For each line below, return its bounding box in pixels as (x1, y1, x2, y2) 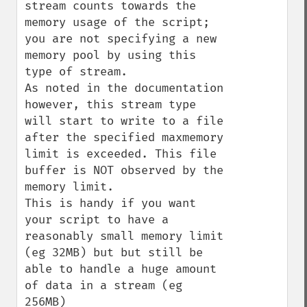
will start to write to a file (25, 114, 223, 128)
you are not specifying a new (25, 32, 217, 46)
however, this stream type (25, 97, 196, 112)
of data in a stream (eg (25, 278, 182, 293)
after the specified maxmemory (25, 130, 223, 145)
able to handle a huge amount (25, 262, 217, 276)
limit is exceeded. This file (25, 147, 217, 161)
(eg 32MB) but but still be (25, 245, 203, 260)
